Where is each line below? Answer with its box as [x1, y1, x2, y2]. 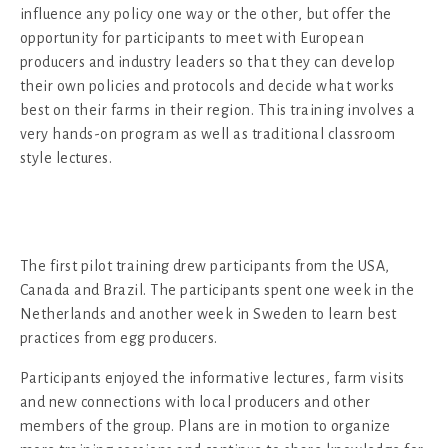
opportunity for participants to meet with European [20, 29, 365, 46]
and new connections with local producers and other [20, 393, 371, 410]
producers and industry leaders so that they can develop [20, 53, 396, 70]
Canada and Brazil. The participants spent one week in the [20, 281, 415, 298]
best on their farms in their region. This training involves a [20, 101, 416, 118]
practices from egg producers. [20, 329, 218, 346]
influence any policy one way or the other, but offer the [20, 5, 392, 22]
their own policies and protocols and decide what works [20, 77, 395, 94]
